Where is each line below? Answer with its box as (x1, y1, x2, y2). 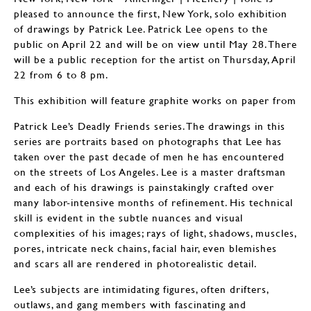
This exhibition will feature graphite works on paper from (14, 94, 296, 106)
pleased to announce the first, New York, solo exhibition (14, 7, 287, 19)
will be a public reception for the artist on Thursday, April (14, 53, 296, 65)
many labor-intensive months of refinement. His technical (14, 196, 293, 208)
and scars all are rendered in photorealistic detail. (14, 257, 257, 269)
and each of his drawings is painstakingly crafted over (14, 180, 274, 193)
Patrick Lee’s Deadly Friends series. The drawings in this (14, 119, 285, 132)
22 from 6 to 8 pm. (14, 68, 108, 81)
